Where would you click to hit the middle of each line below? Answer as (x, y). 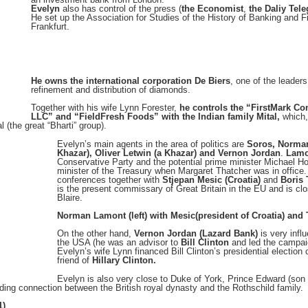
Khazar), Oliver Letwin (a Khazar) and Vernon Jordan (169, 153)
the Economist (212, 9)
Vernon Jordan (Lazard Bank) (196, 234)
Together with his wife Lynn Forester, (105, 108)
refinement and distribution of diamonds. (111, 90)
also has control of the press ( (121, 9)
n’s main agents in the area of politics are (163, 144)
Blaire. (70, 197)
